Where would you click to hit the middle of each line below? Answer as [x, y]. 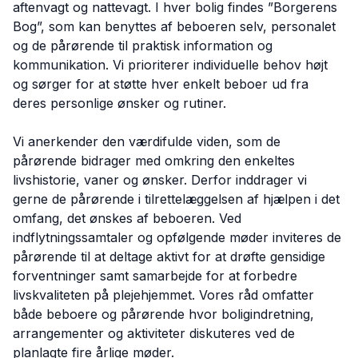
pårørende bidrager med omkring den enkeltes [154, 161]
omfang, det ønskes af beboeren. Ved [127, 218]
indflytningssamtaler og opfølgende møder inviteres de [177, 237]
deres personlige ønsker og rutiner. [119, 103]
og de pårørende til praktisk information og [143, 46]
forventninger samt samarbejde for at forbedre [155, 276]
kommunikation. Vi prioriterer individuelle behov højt [170, 65]
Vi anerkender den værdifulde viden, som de [147, 141]
